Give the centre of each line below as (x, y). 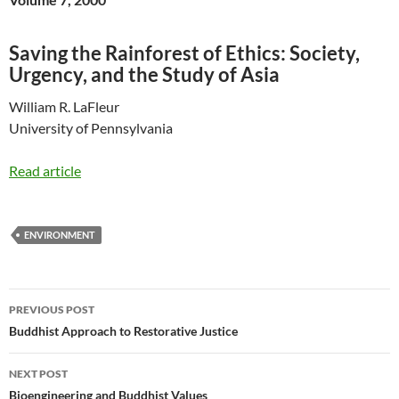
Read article (45, 170)
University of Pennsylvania (91, 127)
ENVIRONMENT (60, 234)
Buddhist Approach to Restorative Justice (123, 330)
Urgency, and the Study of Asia (144, 74)
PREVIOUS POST (52, 309)
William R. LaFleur (64, 106)
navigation (63, 334)
